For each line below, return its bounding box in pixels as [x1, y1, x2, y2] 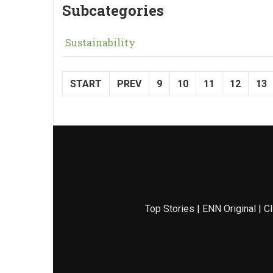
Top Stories [144, 203, 194, 214]
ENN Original [202, 203, 256, 214]
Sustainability [65, 36, 135, 49]
